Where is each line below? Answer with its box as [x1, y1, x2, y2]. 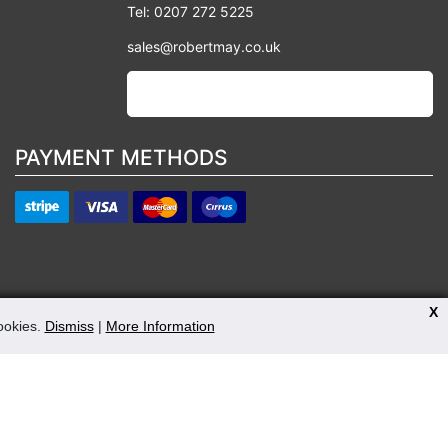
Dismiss [44, 318, 94, 334]
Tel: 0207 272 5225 [127, 2, 254, 20]
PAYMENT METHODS [15, 144, 240, 170]
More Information [105, 318, 215, 334]
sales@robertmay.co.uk [127, 37, 281, 55]
